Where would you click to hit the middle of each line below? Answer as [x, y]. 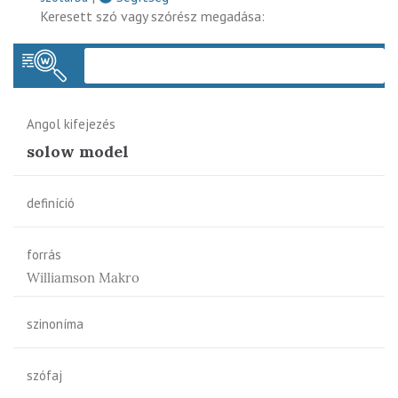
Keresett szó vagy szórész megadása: [152, 16]
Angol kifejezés [71, 123]
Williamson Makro [83, 277]
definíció [51, 203]
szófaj [44, 375]
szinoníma [55, 323]
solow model [78, 151]
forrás [44, 254]
